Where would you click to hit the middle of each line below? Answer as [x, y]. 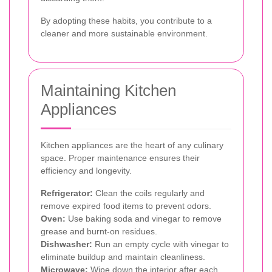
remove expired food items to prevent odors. [126, 206]
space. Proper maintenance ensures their [120, 158]
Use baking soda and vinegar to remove [144, 218]
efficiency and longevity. [86, 170]
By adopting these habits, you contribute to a [126, 20]
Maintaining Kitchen [108, 90]
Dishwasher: [66, 244]
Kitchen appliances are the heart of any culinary [132, 145]
